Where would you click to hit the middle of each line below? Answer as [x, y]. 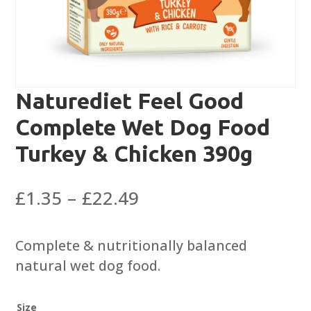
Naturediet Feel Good [130, 101]
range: [166, 218]
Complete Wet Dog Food [143, 127]
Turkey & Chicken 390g [134, 154]
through [173, 259]
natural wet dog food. [88, 266]
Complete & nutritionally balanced [132, 246]
